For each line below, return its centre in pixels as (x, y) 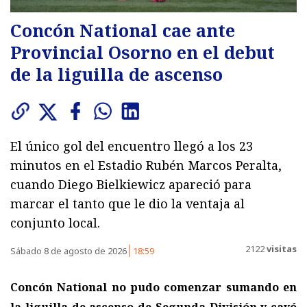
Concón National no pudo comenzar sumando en (153, 287)
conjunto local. (55, 222)
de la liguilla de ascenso (116, 74)
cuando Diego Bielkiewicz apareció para (131, 184)
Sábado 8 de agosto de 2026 (70, 250)
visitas (281, 249)
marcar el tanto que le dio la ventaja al (127, 203)
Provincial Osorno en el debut (143, 52)
